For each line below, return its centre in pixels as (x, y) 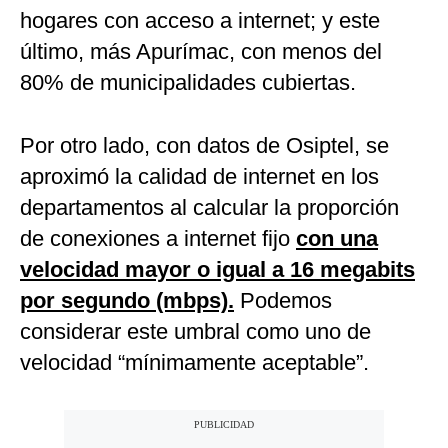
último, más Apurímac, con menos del (201, 52)
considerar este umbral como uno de (195, 332)
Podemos (283, 301)
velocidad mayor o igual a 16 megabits (217, 270)
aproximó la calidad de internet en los (199, 177)
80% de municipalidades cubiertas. (188, 83)
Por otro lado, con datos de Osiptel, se (204, 146)
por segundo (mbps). (127, 301)
